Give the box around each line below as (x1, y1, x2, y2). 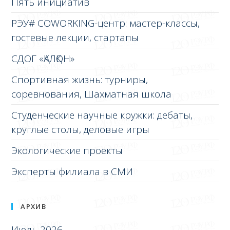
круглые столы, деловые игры (11, 122, 150, 136)
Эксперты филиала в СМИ (11, 164, 133, 178)
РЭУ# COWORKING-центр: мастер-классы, (11, 16, 200, 30)
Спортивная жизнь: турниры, (11, 72, 148, 86)
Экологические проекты (11, 143, 123, 157)
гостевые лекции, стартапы (11, 30, 139, 44)
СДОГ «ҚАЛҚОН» (11, 51, 75, 65)
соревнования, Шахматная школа (11, 87, 172, 101)
